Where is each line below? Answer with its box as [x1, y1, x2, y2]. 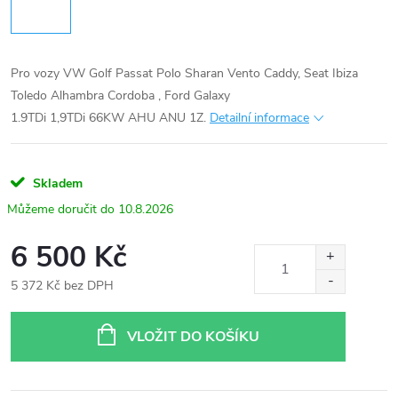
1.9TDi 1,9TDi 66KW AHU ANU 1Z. [11, 109, 206, 127]
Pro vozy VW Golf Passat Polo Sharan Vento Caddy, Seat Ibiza [11, 65, 358, 83]
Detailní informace [210, 109, 309, 127]
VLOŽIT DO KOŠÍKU [126, 327, 259, 347]
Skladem [29, 175, 83, 193]
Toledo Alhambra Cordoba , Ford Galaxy [11, 87, 230, 105]
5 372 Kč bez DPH [11, 277, 114, 295]
